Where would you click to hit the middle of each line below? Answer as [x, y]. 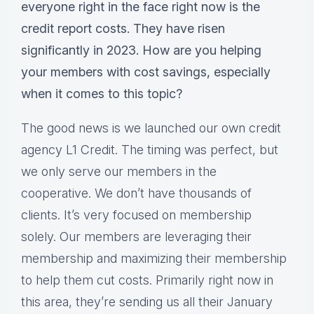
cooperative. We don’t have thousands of [136, 193]
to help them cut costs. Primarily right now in [147, 280]
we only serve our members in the [119, 172]
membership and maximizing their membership [154, 259]
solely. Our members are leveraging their [136, 237]
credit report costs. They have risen [123, 29]
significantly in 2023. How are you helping [141, 50]
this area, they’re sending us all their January [147, 302]
